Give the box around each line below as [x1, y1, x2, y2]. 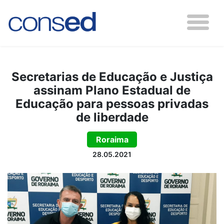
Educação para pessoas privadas [15, 96, 208, 111]
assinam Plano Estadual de [33, 83, 190, 97]
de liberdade [75, 110, 148, 124]
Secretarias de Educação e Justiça [11, 69, 213, 84]
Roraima [95, 134, 128, 144]
